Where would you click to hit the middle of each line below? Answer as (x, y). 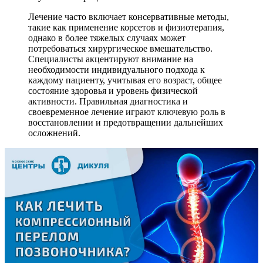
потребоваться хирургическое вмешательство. (120, 49)
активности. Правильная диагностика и (108, 102)
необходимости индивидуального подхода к (117, 70)
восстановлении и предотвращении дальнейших (126, 123)
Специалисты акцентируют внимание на (111, 59)
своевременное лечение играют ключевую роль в (127, 112)
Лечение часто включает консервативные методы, (129, 17)
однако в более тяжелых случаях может (107, 38)
